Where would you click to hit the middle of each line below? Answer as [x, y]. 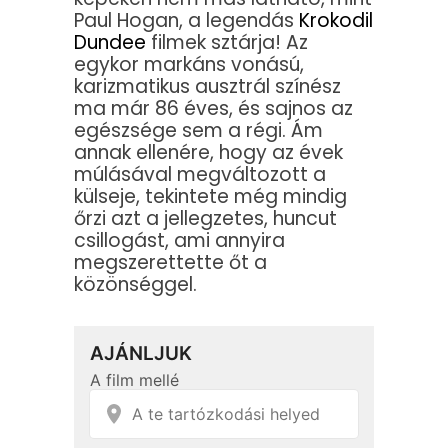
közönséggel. [135, 285]
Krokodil [336, 21]
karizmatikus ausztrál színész [207, 87]
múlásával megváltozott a [200, 175]
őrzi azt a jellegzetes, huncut [205, 219]
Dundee [110, 43]
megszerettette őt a [170, 263]
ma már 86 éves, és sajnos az [213, 109]
